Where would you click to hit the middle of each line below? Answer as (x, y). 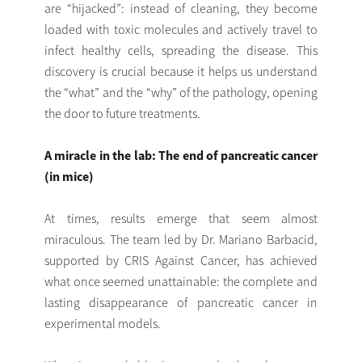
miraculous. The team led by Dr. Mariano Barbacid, (181, 239)
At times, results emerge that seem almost (181, 218)
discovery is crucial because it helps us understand (181, 71)
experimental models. (103, 323)
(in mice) (69, 176)
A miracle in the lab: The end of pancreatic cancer (181, 155)
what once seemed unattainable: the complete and (181, 281)
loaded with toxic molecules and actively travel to (181, 29)
